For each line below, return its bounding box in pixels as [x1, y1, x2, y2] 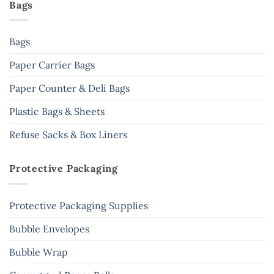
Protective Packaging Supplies [9, 199, 148, 212]
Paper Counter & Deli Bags [9, 82, 130, 95]
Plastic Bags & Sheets [9, 105, 105, 118]
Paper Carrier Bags [9, 59, 95, 72]
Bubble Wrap [9, 245, 68, 258]
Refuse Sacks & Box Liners [9, 128, 127, 141]
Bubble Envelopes [9, 222, 89, 235]
